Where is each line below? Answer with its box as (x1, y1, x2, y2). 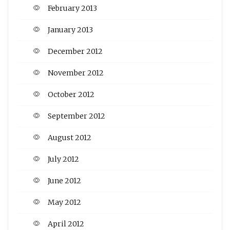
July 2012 (48, 154, 79, 164)
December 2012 (48, 46, 103, 56)
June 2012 (48, 176, 81, 185)
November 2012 (48, 68, 104, 78)
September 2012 (48, 111, 105, 121)
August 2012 (48, 132, 91, 142)
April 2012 (48, 219, 84, 228)
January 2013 (48, 25, 93, 34)
